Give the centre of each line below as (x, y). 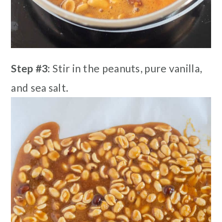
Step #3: (31, 68)
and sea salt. (40, 87)
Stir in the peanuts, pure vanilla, (126, 68)
